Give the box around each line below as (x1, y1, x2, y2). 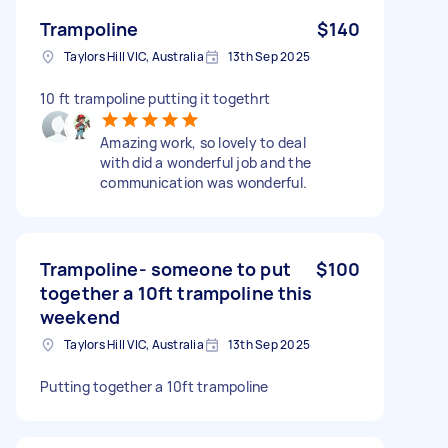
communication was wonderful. (100, 172, 307, 192)
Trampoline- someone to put (40, 256, 291, 281)
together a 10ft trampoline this (40, 280, 313, 305)
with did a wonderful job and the (100, 152, 311, 172)
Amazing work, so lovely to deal (100, 132, 306, 152)
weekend (40, 304, 121, 329)
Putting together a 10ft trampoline (40, 376, 269, 396)
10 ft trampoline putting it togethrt (40, 88, 270, 108)
